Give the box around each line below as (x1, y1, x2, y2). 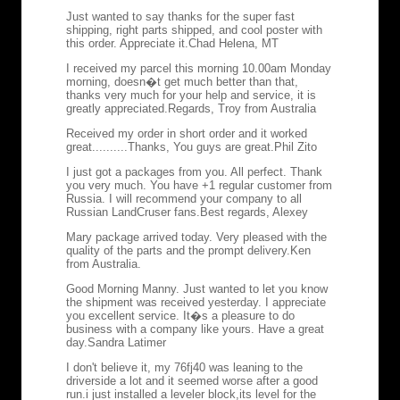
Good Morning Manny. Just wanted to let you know (66, 281, 328, 296)
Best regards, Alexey (200, 204, 308, 219)
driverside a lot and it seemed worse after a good (66, 373, 318, 387)
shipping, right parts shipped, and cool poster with (66, 22, 322, 37)
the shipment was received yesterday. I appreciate (66, 295, 326, 309)
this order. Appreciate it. (66, 36, 188, 50)
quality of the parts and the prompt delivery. (66, 243, 290, 257)
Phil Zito (274, 139, 317, 154)
